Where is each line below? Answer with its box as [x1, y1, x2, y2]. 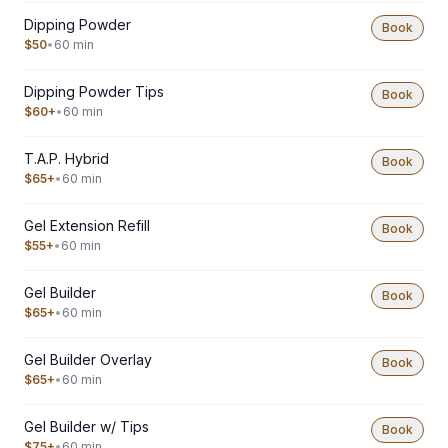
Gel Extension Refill [24, 217, 150, 234]
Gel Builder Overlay [24, 351, 152, 368]
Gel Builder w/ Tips [24, 418, 149, 435]
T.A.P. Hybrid [24, 150, 109, 167]
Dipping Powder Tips [24, 83, 164, 100]
